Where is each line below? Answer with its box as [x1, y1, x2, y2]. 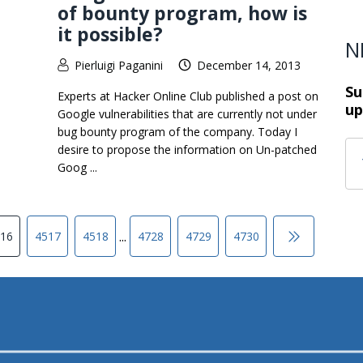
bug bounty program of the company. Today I [58, 124, 297, 139]
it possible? [58, 20, 163, 47]
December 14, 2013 [197, 57, 301, 73]
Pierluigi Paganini [75, 57, 163, 73]
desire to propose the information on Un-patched [58, 142, 317, 157]
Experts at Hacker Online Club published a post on [58, 88, 318, 104]
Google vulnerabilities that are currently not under [58, 106, 317, 122]
